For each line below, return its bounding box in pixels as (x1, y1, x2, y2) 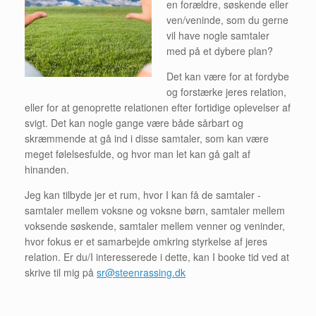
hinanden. (25, 162, 69, 177)
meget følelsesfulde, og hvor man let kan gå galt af (25, 147, 250, 162)
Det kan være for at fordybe (166, 69, 289, 84)
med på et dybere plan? (166, 44, 273, 59)
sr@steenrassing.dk (97, 265, 186, 280)
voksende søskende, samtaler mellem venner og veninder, (25, 219, 285, 233)
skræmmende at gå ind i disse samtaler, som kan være (25, 131, 269, 146)
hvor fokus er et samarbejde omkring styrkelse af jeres (25, 234, 267, 249)
